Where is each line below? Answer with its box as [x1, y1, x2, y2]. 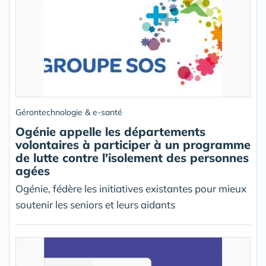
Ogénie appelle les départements [15, 124, 205, 139]
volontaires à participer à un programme [15, 137, 251, 152]
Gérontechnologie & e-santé [15, 107, 122, 118]
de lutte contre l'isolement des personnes [15, 150, 249, 165]
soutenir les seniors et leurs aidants [15, 198, 175, 211]
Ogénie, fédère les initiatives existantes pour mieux [15, 182, 246, 195]
